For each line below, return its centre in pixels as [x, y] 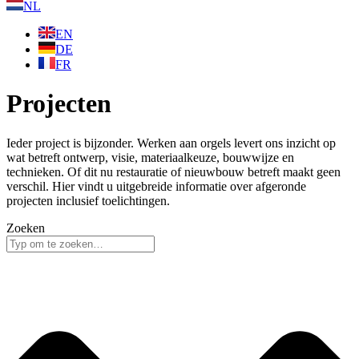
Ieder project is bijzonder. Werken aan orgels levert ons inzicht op [171, 143]
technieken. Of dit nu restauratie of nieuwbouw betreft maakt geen [173, 171]
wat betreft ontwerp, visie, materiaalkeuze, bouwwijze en [150, 157]
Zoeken [26, 228]
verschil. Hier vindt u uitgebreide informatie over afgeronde [156, 186]
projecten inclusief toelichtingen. [88, 200]
